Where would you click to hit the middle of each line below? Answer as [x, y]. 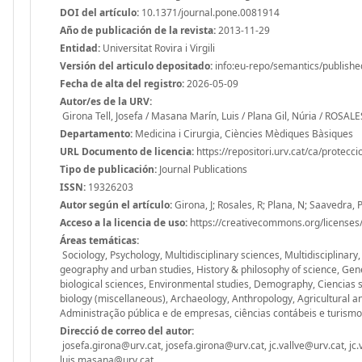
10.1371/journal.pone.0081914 [209, 12]
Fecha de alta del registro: [122, 83]
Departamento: [96, 133]
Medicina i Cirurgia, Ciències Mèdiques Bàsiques [243, 133]
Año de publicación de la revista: [138, 30]
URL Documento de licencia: [127, 151]
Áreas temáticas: [99, 240]
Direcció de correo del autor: [127, 330]
